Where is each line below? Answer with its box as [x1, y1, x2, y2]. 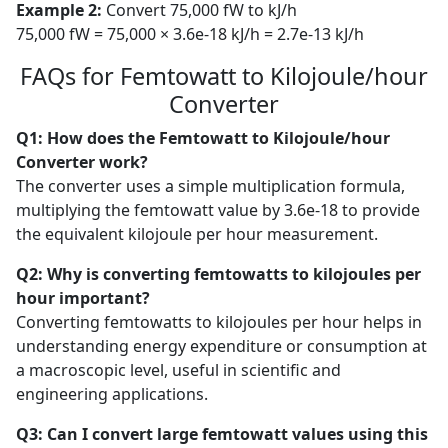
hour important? [16, 287, 151, 310]
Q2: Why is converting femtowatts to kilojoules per [16, 263, 422, 286]
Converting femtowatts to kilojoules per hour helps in [16, 311, 423, 334]
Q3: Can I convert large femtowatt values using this [16, 423, 429, 446]
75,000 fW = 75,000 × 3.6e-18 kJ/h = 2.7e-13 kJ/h [16, 23, 365, 46]
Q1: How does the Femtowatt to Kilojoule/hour [16, 127, 391, 150]
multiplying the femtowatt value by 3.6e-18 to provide [16, 199, 421, 222]
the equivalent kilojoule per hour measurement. [16, 223, 379, 246]
